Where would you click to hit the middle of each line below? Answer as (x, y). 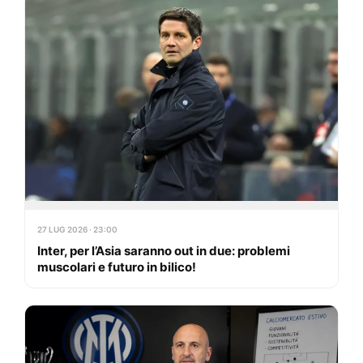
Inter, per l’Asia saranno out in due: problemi (164, 251)
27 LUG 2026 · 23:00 (77, 230)
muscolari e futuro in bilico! (117, 267)
